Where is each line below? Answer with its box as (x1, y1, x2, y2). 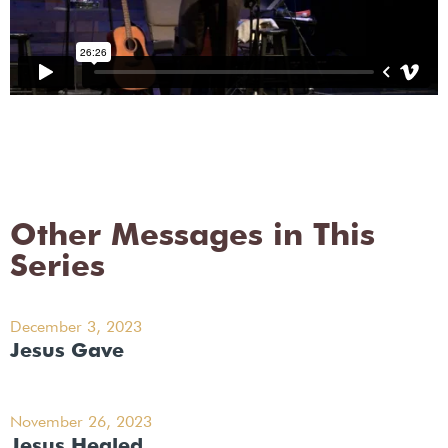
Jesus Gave (10, 341, 124, 362)
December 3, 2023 (10, 320, 142, 337)
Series (10, 252, 105, 284)
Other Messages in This (10, 221, 375, 253)
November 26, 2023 (10, 415, 152, 432)
